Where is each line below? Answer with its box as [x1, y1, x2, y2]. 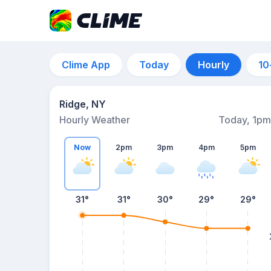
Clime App [62, 59, 110, 71]
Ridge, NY [59, 98, 106, 110]
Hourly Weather [59, 114, 130, 126]
